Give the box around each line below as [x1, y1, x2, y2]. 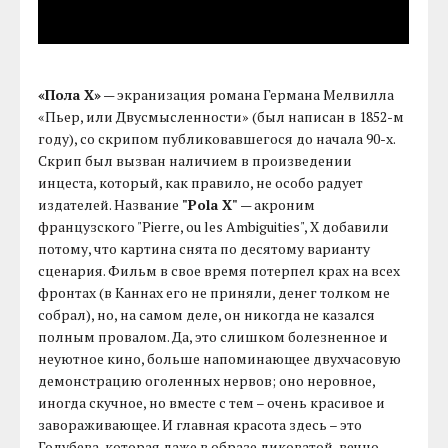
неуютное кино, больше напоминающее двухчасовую [38, 349, 402, 369]
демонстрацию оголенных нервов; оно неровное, [38, 371, 376, 391]
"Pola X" [182, 195, 239, 215]
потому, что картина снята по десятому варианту [38, 239, 371, 259]
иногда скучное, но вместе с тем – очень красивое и [38, 393, 386, 413]
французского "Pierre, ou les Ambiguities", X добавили [38, 217, 390, 237]
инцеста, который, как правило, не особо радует [38, 173, 364, 193]
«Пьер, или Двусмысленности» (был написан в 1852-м [38, 107, 405, 127]
